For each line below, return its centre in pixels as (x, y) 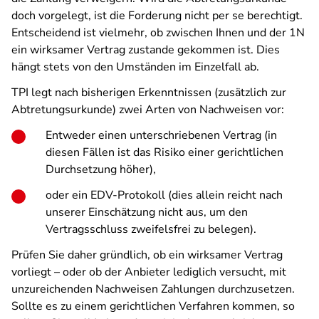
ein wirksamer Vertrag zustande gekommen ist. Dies (146, 50)
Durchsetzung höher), (101, 169)
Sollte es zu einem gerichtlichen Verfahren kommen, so (153, 306)
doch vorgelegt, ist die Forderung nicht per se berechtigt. (157, 16)
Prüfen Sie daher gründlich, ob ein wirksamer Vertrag (147, 255)
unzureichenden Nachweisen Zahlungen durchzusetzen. (153, 289)
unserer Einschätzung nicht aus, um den (147, 212)
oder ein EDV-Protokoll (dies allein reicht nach (164, 195)
